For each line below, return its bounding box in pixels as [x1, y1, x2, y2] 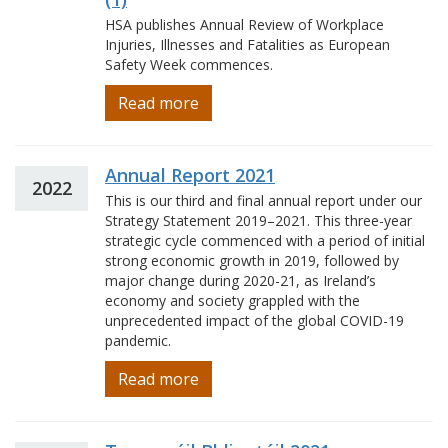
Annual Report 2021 [105, 163, 275, 187]
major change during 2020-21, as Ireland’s [105, 271, 376, 290]
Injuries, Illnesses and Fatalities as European [105, 35, 390, 54]
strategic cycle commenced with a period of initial [105, 231, 425, 250]
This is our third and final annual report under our [105, 191, 422, 210]
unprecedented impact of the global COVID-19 [105, 311, 404, 330]
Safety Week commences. [105, 55, 273, 74]
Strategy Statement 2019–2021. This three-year [105, 211, 412, 230]
